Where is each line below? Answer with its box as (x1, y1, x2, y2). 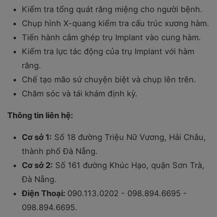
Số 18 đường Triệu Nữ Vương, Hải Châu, (52, 132, 206, 142)
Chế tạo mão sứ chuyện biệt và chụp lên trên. (22, 75, 196, 84)
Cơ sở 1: (22, 132, 52, 142)
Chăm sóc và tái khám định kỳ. (22, 89, 138, 98)
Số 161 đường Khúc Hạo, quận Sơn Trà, (53, 160, 204, 170)
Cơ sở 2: (22, 160, 53, 170)
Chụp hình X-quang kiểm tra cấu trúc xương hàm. (22, 18, 209, 28)
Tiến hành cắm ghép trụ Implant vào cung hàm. (22, 32, 201, 42)
